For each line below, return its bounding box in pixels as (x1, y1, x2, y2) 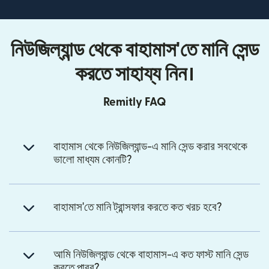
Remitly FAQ (103, 97, 166, 109)
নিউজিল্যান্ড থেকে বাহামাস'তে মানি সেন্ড (10, 40, 259, 61)
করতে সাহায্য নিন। (74, 64, 195, 85)
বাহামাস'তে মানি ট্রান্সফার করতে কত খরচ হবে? (53, 202, 222, 214)
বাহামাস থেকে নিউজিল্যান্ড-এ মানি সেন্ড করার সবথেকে (53, 141, 247, 153)
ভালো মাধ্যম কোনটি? (53, 154, 132, 166)
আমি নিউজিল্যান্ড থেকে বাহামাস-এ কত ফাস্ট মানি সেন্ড (53, 249, 249, 261)
